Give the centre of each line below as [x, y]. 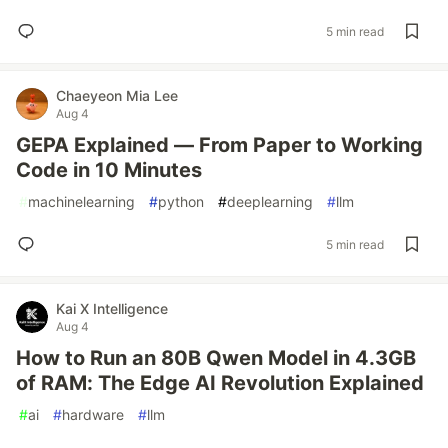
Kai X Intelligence [112, 308]
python [181, 201]
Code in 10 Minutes [109, 170]
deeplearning [270, 201]
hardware [93, 414]
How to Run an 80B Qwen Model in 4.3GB [216, 358]
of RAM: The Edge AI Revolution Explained [220, 383]
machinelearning [81, 201]
